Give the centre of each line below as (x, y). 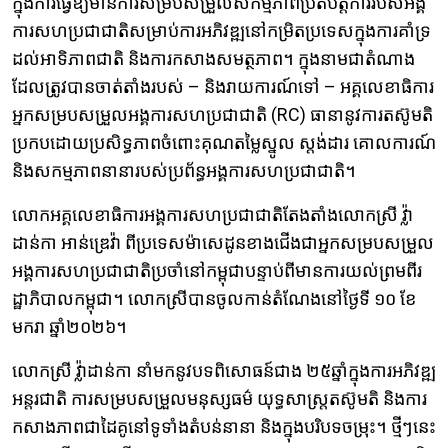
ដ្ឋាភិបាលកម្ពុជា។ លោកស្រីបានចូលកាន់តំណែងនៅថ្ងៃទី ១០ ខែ (214, 299)
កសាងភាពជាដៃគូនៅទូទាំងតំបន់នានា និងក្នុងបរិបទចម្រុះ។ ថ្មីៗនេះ (224, 427)
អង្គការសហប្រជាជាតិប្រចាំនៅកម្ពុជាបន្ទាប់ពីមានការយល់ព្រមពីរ (217, 271)
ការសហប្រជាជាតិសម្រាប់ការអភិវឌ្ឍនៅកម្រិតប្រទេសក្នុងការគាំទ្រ (221, 31)
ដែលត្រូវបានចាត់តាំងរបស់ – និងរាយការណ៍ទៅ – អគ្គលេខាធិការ (223, 87)
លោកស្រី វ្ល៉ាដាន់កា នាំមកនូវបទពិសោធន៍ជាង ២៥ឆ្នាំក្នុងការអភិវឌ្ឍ (224, 371)
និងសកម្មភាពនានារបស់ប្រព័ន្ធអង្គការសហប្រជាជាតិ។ (184, 171)
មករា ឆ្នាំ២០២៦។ (69, 327)
